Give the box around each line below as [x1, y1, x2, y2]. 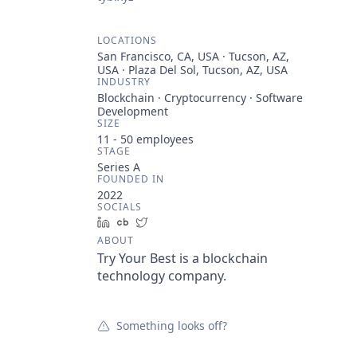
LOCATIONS [97, 33, 157, 47]
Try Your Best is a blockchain [97, 249, 268, 267]
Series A [97, 159, 140, 175]
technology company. [97, 267, 226, 284]
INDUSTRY [97, 75, 151, 88]
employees [133, 131, 194, 147]
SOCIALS [97, 200, 142, 214]
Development [97, 104, 168, 119]
